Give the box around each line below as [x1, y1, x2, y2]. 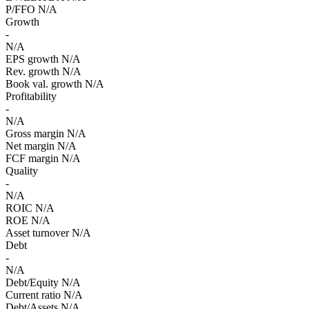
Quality [6, 164, 38, 177]
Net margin [6, 139, 54, 152]
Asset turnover [6, 226, 69, 239]
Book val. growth [6, 77, 82, 90]
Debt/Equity [6, 276, 59, 288]
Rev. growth [6, 65, 59, 77]
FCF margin [6, 152, 59, 164]
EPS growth [6, 52, 59, 65]
